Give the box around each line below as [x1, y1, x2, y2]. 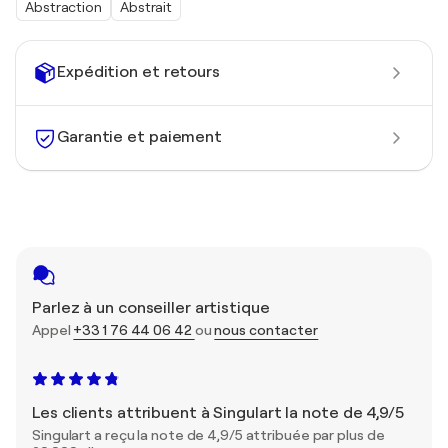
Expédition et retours [57, 63, 220, 82]
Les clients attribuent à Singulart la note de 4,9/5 [32, 403, 404, 422]
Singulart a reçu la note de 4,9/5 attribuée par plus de [32, 426, 385, 443]
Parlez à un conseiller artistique [32, 298, 270, 317]
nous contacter [214, 321, 319, 338]
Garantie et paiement [57, 128, 222, 147]
